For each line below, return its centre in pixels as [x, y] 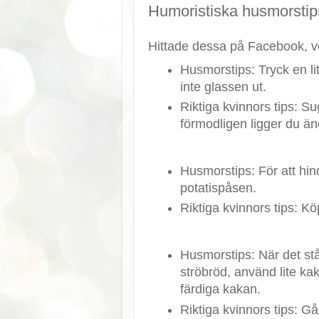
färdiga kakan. [220, 289]
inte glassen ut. [223, 87]
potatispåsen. [218, 188]
